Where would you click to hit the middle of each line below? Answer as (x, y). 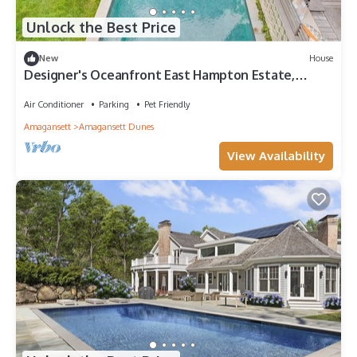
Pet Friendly (167, 104)
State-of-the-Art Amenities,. (110, 89)
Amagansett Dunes (116, 126)
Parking (114, 104)
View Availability (276, 155)
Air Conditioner (54, 104)
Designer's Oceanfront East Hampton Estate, (159, 75)
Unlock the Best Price (101, 27)
